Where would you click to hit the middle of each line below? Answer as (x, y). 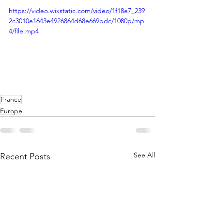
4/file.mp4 (24, 31)
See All (144, 155)
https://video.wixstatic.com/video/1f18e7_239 (77, 11)
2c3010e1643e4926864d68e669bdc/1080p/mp (77, 21)
